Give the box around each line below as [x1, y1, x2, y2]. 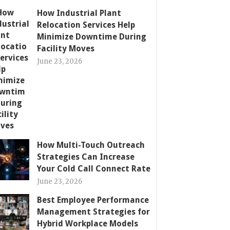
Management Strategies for [37, 207, 150, 217]
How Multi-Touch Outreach [37, 140, 145, 150]
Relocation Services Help [37, 20, 135, 30]
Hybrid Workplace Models [37, 219, 138, 228]
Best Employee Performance [37, 195, 149, 205]
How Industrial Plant [37, 8, 121, 18]
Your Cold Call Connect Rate [37, 164, 150, 174]
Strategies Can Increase [37, 152, 135, 162]
